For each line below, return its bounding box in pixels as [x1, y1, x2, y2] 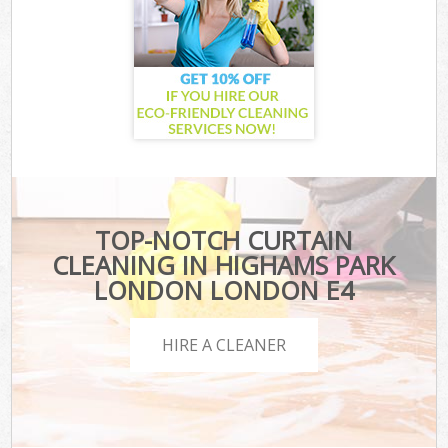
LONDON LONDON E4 [93, 272, 354, 307]
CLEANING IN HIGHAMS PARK [52, 247, 396, 282]
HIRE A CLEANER [162, 334, 286, 357]
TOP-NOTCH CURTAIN [94, 222, 353, 257]
